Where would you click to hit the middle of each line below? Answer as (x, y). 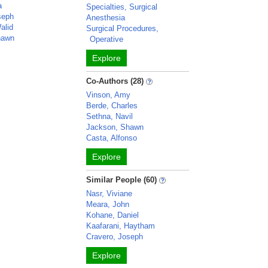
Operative (107, 39)
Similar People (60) (122, 180)
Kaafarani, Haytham (121, 226)
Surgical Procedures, (123, 28)
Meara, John (108, 204)
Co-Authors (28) (115, 81)
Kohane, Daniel (113, 215)
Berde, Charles (112, 106)
